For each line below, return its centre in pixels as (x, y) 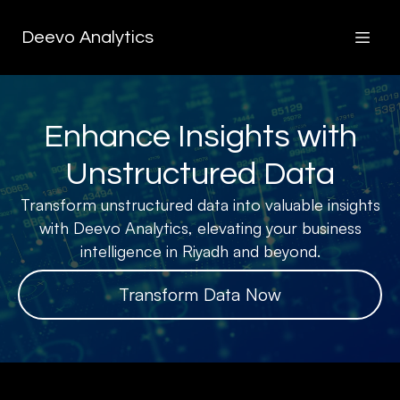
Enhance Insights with (200, 137)
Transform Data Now (200, 294)
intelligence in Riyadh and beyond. (200, 251)
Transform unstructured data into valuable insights (200, 204)
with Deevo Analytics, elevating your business (200, 228)
